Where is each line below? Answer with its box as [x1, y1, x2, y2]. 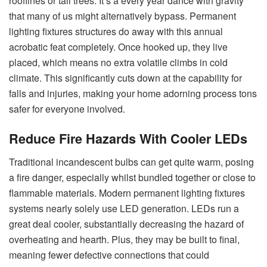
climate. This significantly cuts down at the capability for [9, 70, 242, 85]
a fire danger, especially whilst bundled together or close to [9, 170, 256, 184]
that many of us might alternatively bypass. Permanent [9, 8, 236, 23]
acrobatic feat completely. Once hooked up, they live [9, 39, 228, 54]
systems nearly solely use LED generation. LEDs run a [9, 201, 239, 215]
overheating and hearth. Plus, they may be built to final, [9, 232, 240, 246]
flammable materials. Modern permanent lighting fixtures [9, 185, 245, 200]
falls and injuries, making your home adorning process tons [9, 86, 257, 100]
